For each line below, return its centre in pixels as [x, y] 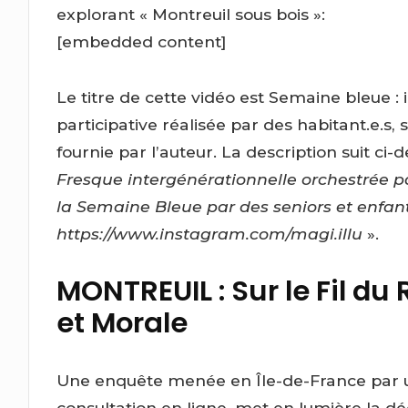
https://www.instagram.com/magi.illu [212, 233]
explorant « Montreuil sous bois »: [191, 14]
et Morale [122, 323]
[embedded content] [142, 41]
